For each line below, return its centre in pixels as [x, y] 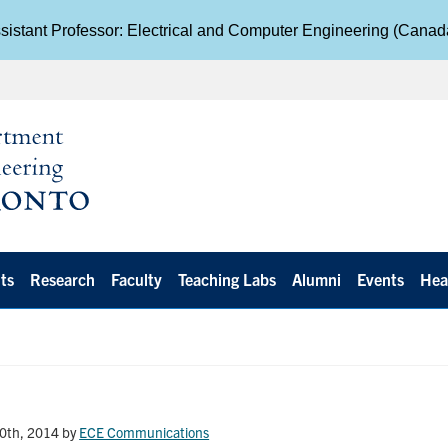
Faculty [137, 279]
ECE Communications [144, 432]
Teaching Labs [227, 279]
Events [381, 279]
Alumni [317, 279]
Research [63, 279]
